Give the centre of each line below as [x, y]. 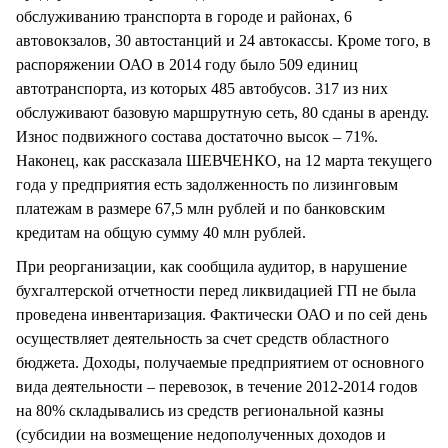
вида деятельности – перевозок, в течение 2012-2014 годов [217, 387]
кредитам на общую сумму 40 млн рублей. [161, 232]
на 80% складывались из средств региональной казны [200, 411]
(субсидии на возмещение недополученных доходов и [201, 435]
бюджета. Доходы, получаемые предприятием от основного [220, 363]
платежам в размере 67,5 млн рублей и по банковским [200, 208]
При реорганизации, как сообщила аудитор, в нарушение [211, 267]
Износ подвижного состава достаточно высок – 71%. [197, 136]
